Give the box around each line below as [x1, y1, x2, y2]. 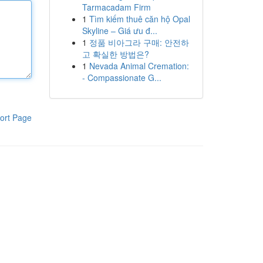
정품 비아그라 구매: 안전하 [89, 36, 189, 48]
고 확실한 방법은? [82, 48, 149, 60]
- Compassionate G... [82, 72, 161, 83]
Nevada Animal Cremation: [89, 60, 189, 72]
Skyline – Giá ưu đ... [82, 25, 157, 36]
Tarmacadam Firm [82, 1, 151, 13]
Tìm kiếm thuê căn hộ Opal [89, 13, 190, 25]
